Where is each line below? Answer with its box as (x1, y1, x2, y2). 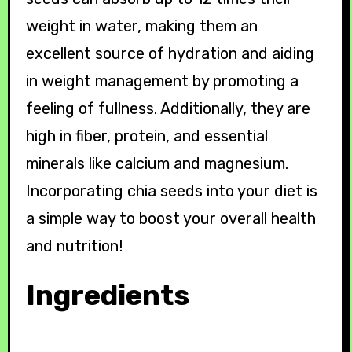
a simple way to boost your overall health (25, 209, 316, 229)
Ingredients (35, 277, 189, 312)
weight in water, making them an (25, 16, 258, 36)
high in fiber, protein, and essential (25, 126, 268, 146)
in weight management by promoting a (25, 71, 299, 91)
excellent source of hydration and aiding (25, 44, 314, 64)
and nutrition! (25, 236, 123, 256)
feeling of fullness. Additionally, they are (25, 99, 310, 119)
